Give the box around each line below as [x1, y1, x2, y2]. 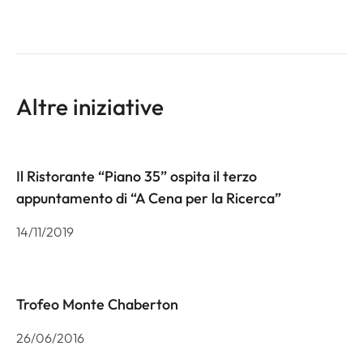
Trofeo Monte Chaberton [16, 294, 178, 314]
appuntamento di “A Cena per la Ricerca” [16, 188, 281, 207]
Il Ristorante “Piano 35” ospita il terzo [16, 166, 257, 186]
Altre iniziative [16, 92, 164, 121]
